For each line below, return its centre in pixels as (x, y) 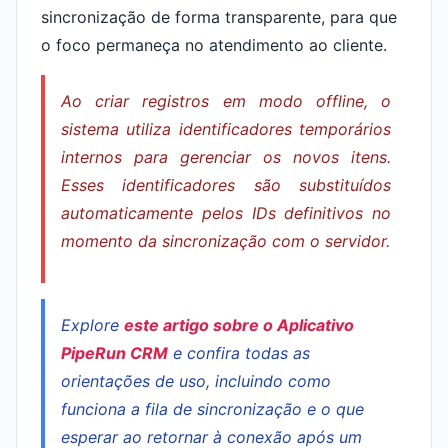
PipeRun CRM (114, 353)
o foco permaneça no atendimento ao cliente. (214, 45)
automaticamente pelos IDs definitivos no (226, 213)
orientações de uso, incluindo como (196, 381)
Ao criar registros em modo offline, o (226, 101)
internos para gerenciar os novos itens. (226, 157)
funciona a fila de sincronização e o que (212, 409)
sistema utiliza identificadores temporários (226, 129)
